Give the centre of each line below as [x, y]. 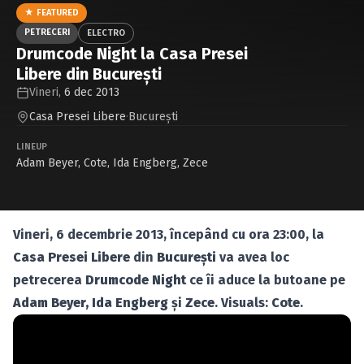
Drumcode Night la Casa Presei [132, 54]
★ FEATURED [52, 13]
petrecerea [49, 280]
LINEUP [32, 147]
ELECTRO [106, 33]
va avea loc [253, 257]
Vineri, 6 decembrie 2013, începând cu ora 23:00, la [169, 234]
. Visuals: [243, 303]
